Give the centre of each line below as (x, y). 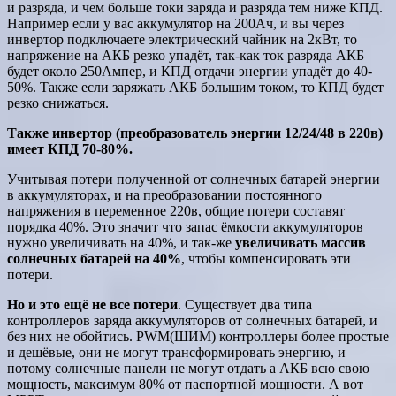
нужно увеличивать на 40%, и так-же (121, 243)
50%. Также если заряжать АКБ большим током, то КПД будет (195, 88)
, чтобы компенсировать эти (266, 259)
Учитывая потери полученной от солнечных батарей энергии (194, 179)
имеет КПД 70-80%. (70, 149)
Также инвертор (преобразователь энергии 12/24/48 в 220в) (195, 133)
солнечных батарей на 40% (94, 259)
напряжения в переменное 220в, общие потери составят (176, 211)
